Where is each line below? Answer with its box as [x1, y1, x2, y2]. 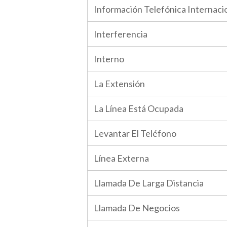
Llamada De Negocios [94, 202, 180, 213]
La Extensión [94, 78, 145, 89]
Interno [94, 53, 124, 64]
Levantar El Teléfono [94, 128, 176, 139]
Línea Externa [94, 153, 149, 164]
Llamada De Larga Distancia [94, 177, 204, 188]
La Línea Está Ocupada [94, 103, 183, 114]
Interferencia [94, 28, 147, 40]
